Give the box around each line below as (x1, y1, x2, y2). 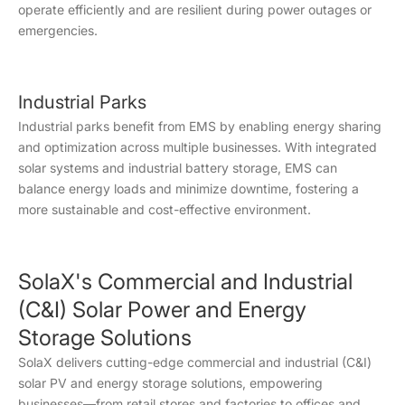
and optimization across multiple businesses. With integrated (18, 138, 377, 155)
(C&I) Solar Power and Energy (18, 296, 306, 323)
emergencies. (18, 22, 98, 38)
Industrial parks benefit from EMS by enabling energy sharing (18, 118, 381, 134)
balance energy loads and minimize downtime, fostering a (18, 180, 359, 196)
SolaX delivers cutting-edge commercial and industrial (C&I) (18, 353, 372, 370)
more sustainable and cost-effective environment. (18, 201, 311, 217)
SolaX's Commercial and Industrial (18, 268, 353, 295)
